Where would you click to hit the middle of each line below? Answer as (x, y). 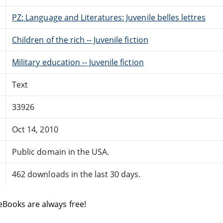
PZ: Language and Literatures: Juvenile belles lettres (109, 17)
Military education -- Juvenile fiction (78, 62)
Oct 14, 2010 (35, 129)
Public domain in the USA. (61, 152)
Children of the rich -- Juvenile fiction (80, 40)
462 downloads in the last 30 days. (76, 174)
